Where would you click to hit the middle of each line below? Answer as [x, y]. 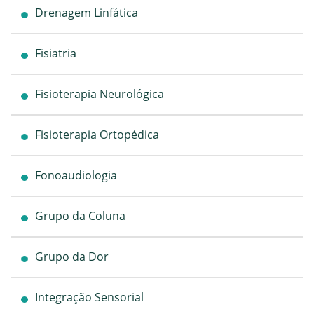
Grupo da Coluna [80, 216]
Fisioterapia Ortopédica [97, 134]
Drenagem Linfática [87, 12]
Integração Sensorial [89, 297]
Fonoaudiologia [76, 175]
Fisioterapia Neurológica [100, 94]
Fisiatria [56, 53]
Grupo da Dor [72, 256]
